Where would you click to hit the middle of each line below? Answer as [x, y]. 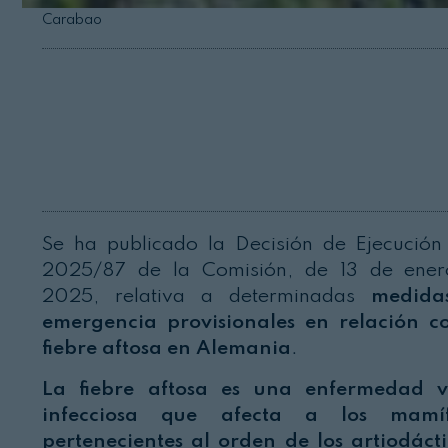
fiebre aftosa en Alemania [166, 349]
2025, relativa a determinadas [206, 297]
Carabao [72, 20]
